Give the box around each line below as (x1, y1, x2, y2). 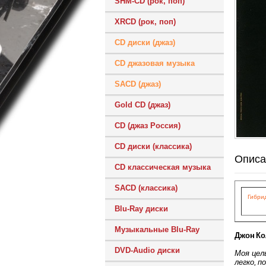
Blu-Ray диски (115, 204, 168, 213)
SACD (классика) (115, 183, 178, 192)
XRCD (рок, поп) (115, 17, 176, 26)
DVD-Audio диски (115, 246, 180, 255)
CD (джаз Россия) (115, 121, 180, 130)
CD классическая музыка (115, 163, 211, 172)
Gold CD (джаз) (115, 100, 170, 109)
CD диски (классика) (115, 142, 192, 151)
